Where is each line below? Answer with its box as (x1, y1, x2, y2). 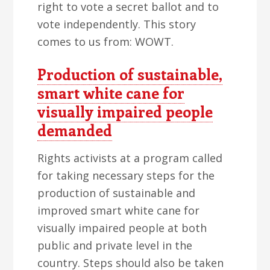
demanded (37, 120, 113, 140)
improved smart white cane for (37, 203, 200, 218)
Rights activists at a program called (37, 151, 223, 165)
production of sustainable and (37, 186, 196, 200)
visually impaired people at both (37, 221, 207, 235)
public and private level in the (37, 238, 193, 253)
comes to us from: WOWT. (37, 34, 174, 49)
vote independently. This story (37, 17, 196, 31)
